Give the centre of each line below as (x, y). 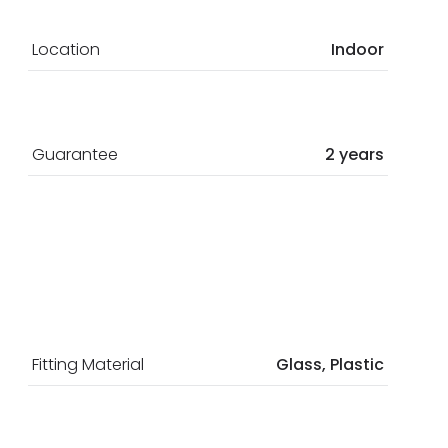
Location (66, 49)
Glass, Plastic (330, 364)
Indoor (357, 49)
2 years (354, 154)
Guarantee (75, 154)
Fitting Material (88, 364)
